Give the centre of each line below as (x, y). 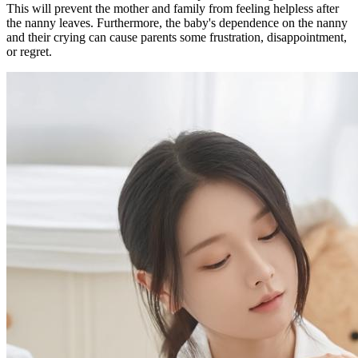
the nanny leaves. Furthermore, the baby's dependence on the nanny (177, 23)
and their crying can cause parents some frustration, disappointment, (177, 37)
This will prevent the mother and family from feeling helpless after (173, 8)
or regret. (29, 52)
